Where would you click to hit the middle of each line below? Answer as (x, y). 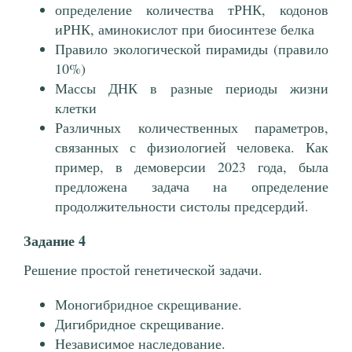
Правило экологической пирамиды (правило (192, 49)
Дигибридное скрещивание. (140, 324)
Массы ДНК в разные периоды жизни (192, 88)
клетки (76, 108)
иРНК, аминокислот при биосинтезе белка (185, 29)
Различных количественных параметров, (192, 128)
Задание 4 (55, 241)
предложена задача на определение (192, 187)
